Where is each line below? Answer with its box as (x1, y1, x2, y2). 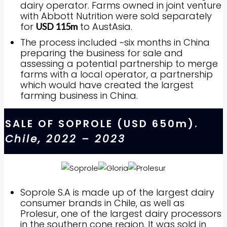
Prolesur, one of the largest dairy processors (20, 207, 221, 220)
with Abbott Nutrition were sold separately (20, 10, 212, 22)
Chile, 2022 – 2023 (5, 132, 126, 146)
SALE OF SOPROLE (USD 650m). (5, 117, 199, 131)
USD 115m (36, 21, 78, 32)
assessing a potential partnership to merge (20, 57, 218, 70)
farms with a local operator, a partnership (20, 68, 213, 81)
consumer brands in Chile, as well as (20, 197, 184, 209)
